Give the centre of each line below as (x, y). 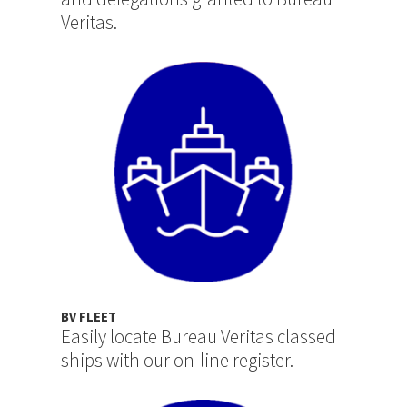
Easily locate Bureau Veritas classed (199, 337)
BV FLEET (89, 318)
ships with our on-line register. (178, 361)
